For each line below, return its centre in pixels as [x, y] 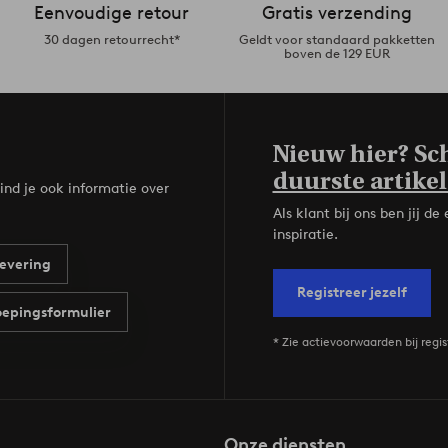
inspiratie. [305, 235]
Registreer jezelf [351, 293]
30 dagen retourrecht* [111, 40]
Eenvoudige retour [111, 13]
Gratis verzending [336, 13]
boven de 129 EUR [336, 54]
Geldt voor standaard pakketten [336, 40]
